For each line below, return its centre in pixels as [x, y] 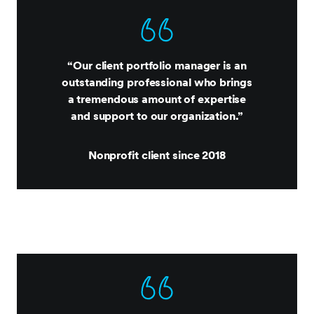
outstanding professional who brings [157, 82]
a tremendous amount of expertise [157, 99]
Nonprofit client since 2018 [157, 155]
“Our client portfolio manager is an [157, 66]
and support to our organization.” [157, 116]
